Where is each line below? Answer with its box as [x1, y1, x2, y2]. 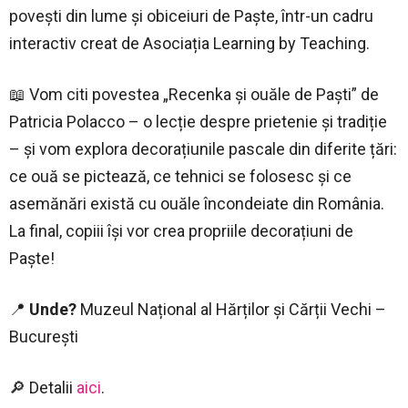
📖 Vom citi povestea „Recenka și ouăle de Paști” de [9, 84, 379, 104]
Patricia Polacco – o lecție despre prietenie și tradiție [9, 111, 387, 131]
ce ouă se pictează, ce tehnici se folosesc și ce [9, 166, 352, 186]
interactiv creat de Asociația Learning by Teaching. [9, 33, 370, 53]
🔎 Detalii [9, 377, 76, 397]
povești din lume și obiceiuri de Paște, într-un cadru [9, 5, 373, 25]
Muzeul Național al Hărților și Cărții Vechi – [76, 299, 386, 319]
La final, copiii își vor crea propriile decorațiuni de [9, 220, 353, 240]
